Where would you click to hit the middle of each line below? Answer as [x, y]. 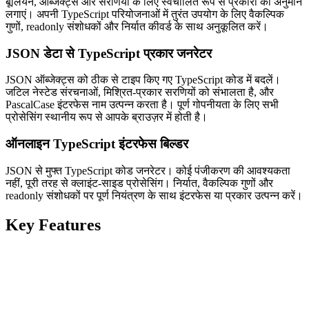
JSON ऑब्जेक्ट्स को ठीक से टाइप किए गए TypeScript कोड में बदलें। [143, 80]
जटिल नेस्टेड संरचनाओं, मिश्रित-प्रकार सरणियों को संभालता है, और [140, 92]
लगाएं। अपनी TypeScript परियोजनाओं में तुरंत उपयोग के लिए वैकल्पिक [145, 14]
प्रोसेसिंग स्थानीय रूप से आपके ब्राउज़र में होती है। [107, 117]
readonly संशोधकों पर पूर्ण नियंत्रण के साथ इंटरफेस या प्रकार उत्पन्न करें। [154, 195]
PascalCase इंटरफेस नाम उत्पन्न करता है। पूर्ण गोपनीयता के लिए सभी [142, 105]
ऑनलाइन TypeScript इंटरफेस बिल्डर [97, 144]
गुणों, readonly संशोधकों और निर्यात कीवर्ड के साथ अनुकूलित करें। [137, 27]
